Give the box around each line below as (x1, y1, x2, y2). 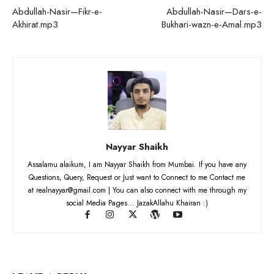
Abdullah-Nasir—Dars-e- (166, 4, 262, 18)
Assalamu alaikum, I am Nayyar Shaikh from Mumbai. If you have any (28, 158, 246, 170)
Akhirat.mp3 (12, 17, 58, 31)
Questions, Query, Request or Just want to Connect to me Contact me (29, 171, 245, 183)
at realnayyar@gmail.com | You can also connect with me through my (28, 184, 246, 196)
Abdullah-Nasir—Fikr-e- (12, 4, 102, 18)
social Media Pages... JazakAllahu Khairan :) (66, 197, 208, 209)
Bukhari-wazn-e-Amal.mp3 (161, 17, 262, 31)
